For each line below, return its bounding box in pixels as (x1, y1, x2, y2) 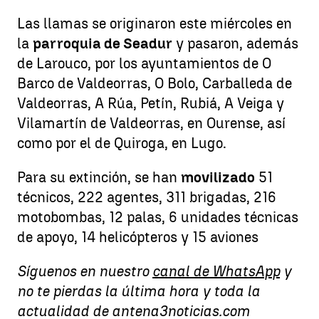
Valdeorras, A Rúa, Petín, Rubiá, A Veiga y (17, 95, 284, 112)
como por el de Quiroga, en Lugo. (17, 135, 226, 152)
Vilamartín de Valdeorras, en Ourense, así (17, 115, 286, 132)
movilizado (181, 169, 255, 186)
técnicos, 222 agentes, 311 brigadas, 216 (17, 189, 276, 206)
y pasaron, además (172, 35, 298, 52)
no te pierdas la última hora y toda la (17, 283, 260, 300)
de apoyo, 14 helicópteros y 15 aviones (17, 229, 258, 246)
